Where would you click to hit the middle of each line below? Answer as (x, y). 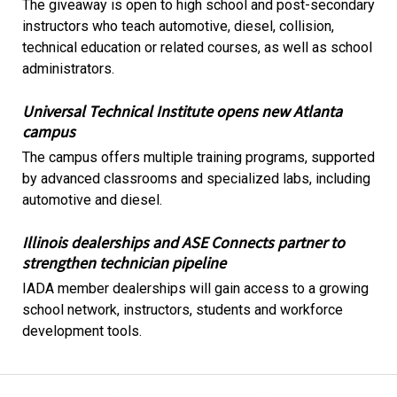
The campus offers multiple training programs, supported (198, 157)
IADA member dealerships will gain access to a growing (195, 288)
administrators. (68, 69)
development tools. (82, 331)
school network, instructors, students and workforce (182, 310)
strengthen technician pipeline (124, 263)
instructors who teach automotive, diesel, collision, (178, 26)
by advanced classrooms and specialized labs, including (196, 179)
